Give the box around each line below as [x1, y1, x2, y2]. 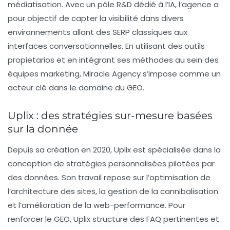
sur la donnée [8, 123, 78, 136]
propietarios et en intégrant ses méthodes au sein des [8, 54, 219, 66]
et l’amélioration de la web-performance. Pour [8, 200, 185, 211]
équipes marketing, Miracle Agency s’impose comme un [8, 68, 221, 80]
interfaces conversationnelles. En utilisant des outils [8, 41, 205, 52]
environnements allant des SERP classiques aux [8, 27, 187, 38]
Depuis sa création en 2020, [8, 144, 114, 156]
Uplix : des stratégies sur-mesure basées [8, 109, 213, 122]
